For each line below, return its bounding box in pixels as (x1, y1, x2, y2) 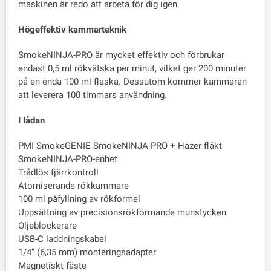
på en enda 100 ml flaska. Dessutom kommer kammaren (18, 76, 247, 88)
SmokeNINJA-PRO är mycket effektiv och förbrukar (18, 50, 224, 61)
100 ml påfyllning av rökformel (18, 194, 140, 205)
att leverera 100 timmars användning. (18, 90, 167, 101)
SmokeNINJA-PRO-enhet (18, 154, 117, 165)
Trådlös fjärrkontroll (18, 167, 99, 178)
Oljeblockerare (18, 220, 77, 232)
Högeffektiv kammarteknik (18, 24, 126, 36)
